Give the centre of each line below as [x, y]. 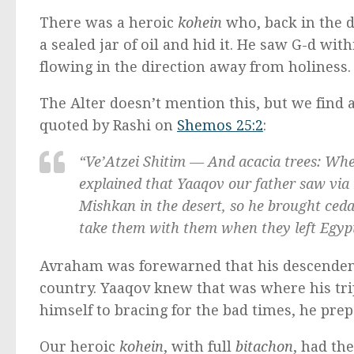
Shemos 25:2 [220, 125]
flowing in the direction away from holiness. [195, 66]
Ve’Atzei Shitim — [145, 161]
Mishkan [107, 205]
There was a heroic [109, 22]
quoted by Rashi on [108, 125]
